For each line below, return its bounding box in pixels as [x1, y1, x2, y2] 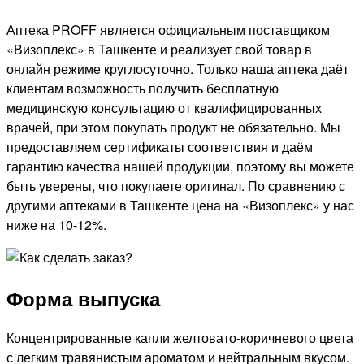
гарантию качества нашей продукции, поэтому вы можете [6, 156, 354, 175]
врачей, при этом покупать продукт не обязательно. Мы [6, 117, 340, 136]
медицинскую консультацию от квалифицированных [6, 97, 322, 117]
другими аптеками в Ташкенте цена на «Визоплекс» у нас [6, 195, 354, 214]
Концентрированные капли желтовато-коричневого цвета [6, 328, 353, 348]
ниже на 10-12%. [6, 214, 106, 234]
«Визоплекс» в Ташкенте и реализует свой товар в [6, 39, 312, 58]
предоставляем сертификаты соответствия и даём [6, 136, 313, 156]
